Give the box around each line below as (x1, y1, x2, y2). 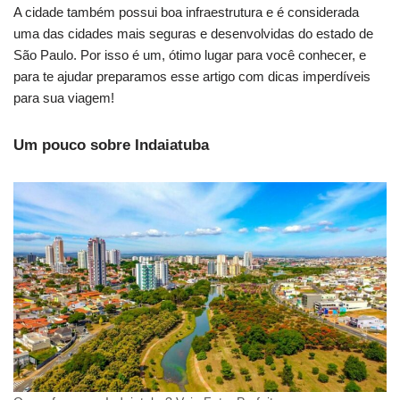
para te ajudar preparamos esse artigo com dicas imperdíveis (13, 69, 371, 85)
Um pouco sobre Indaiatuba (13, 137, 209, 154)
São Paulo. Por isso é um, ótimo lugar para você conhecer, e (13, 47, 366, 63)
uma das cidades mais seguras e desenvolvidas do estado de (13, 26, 373, 42)
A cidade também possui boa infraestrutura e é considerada (13, 4, 359, 21)
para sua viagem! (13, 90, 114, 106)
